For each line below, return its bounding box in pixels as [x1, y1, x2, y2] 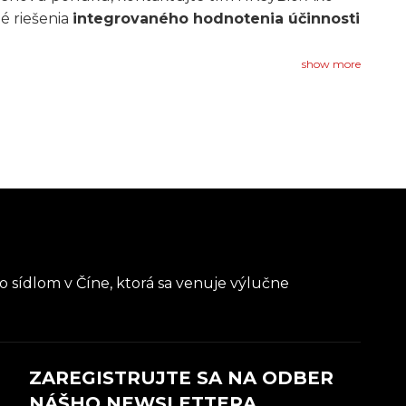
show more [302, 57, 361, 71]
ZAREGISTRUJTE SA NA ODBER [28, 367, 333, 389]
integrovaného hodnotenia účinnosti [72, 10, 360, 27]
